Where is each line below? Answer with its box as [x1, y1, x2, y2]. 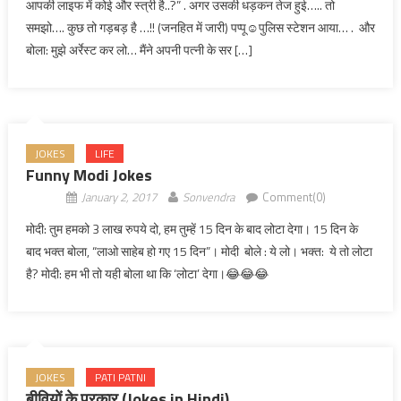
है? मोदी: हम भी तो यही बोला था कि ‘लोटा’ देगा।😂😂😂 [25, 264, 269, 283]
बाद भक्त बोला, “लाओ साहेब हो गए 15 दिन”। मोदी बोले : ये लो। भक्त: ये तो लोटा [25, 242, 372, 260]
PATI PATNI [94, 369, 146, 386]
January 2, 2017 [81, 188, 157, 206]
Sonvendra [183, 188, 235, 206]
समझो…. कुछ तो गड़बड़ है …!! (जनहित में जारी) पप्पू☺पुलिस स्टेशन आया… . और [25, 18, 375, 37]
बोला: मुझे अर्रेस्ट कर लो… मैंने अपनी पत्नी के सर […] [25, 40, 252, 59]
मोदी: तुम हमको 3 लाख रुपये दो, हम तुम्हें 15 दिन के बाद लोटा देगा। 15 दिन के [25, 219, 358, 238]
